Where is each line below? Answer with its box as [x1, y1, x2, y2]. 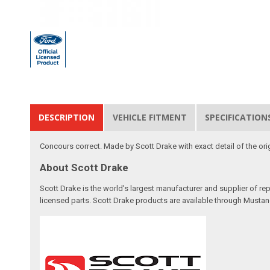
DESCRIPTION [39, 111, 95, 123]
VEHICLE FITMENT [113, 111, 187, 123]
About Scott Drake [40, 161, 129, 174]
